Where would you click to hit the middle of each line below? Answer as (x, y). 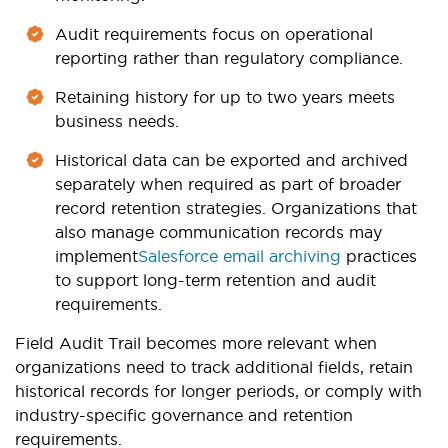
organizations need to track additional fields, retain (214, 367)
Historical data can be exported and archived (231, 160)
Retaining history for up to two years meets (225, 97)
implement (96, 256)
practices (379, 256)
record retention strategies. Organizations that (236, 208)
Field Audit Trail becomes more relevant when (196, 343)
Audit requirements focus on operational (214, 34)
